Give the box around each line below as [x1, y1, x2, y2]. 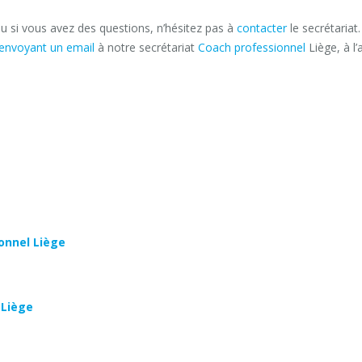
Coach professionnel [198, 40, 305, 55]
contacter [237, 20, 287, 36]
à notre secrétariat [95, 40, 198, 55]
